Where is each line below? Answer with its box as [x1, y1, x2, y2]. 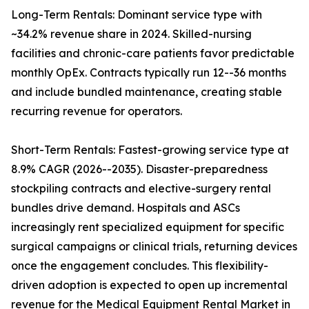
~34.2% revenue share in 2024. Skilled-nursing [11, 27, 252, 41]
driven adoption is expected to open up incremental [11, 278, 288, 292]
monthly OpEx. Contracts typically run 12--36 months [11, 66, 286, 80]
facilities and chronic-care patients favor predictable [11, 46, 295, 61]
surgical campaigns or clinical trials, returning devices [11, 239, 297, 254]
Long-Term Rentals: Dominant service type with [11, 8, 262, 22]
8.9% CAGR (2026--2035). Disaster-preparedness [11, 162, 268, 177]
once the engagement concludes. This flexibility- [11, 259, 268, 273]
